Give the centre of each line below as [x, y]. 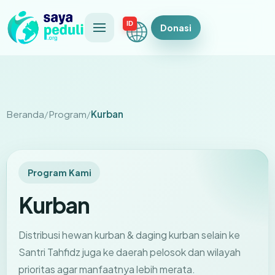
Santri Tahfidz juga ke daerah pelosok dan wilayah [130, 252]
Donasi [176, 27]
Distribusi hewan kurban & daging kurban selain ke [130, 234]
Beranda [25, 114]
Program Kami [59, 172]
